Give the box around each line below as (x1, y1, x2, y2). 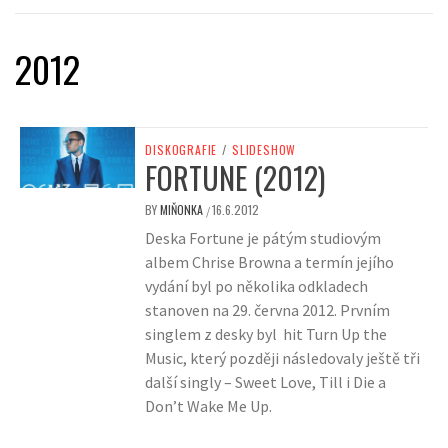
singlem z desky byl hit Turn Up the (145, 324, 388, 345)
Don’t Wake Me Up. (145, 396, 273, 417)
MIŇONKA (160, 201, 207, 219)
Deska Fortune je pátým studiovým (145, 228, 382, 249)
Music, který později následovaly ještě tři (145, 348, 421, 369)
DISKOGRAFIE (145, 141, 218, 159)
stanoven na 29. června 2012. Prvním (145, 300, 391, 321)
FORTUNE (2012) (145, 155, 326, 201)
